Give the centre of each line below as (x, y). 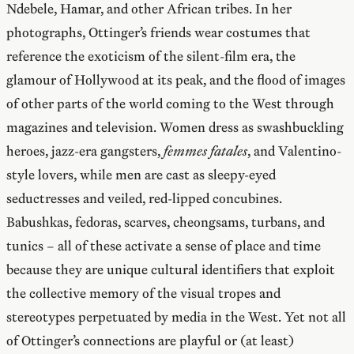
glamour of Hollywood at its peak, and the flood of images (176, 80)
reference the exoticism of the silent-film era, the (151, 56)
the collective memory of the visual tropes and (143, 294)
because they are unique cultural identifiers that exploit (171, 270)
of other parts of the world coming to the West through (170, 104)
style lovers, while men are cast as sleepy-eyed (141, 175)
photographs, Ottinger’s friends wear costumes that (158, 33)
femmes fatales (205, 151)
